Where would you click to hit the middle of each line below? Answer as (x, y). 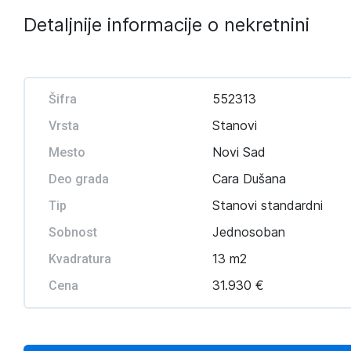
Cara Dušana (249, 179)
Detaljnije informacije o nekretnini (166, 25)
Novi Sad (239, 152)
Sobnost (73, 232)
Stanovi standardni (267, 205)
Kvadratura (80, 259)
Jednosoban (248, 232)
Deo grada (79, 179)
